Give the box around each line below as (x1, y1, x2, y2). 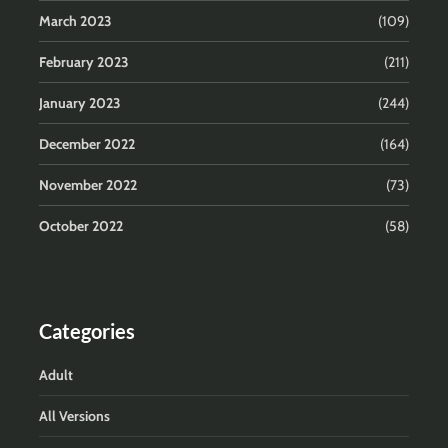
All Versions (39, 407, 110, 426)
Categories (39, 319, 135, 344)
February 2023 (39, 53, 129, 72)
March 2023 (39, 12, 112, 31)
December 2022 (39, 135, 135, 154)
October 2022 (39, 217, 123, 236)
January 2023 (39, 94, 121, 113)
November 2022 (39, 176, 137, 195)
